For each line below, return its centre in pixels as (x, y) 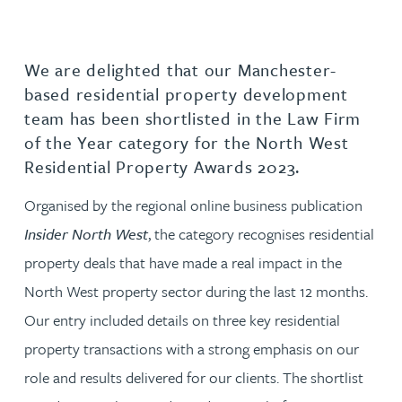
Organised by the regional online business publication (193, 205)
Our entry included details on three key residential (182, 319)
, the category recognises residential (261, 233)
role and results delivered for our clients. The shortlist (194, 377)
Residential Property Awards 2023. (165, 166)
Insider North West (86, 233)
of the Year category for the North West (187, 142)
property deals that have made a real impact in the (183, 262)
